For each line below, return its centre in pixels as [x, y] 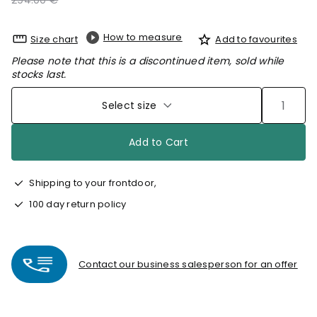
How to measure [143, 37]
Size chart [54, 39]
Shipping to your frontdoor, [92, 183]
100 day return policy [77, 204]
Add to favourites [256, 39]
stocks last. [39, 74]
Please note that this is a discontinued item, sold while [148, 61]
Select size [129, 105]
